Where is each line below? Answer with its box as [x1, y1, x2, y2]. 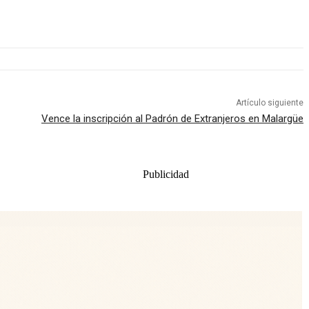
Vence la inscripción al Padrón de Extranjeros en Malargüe [41, 112, 303, 126]
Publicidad [142, 168, 189, 181]
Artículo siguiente [235, 98, 303, 108]
